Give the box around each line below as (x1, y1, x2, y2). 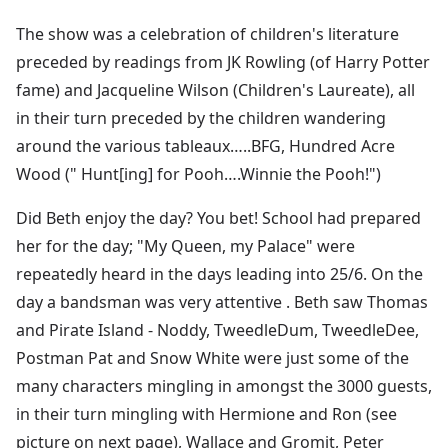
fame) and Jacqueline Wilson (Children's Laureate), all (16, 78, 415, 101)
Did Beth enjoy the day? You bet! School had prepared (16, 206, 421, 229)
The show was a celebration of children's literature (16, 22, 399, 45)
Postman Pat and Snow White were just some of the (16, 346, 409, 369)
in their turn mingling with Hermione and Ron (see (16, 402, 397, 425)
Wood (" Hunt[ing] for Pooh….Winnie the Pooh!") (16, 162, 381, 185)
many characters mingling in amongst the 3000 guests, (16, 374, 432, 397)
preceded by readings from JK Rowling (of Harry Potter (16, 50, 430, 73)
